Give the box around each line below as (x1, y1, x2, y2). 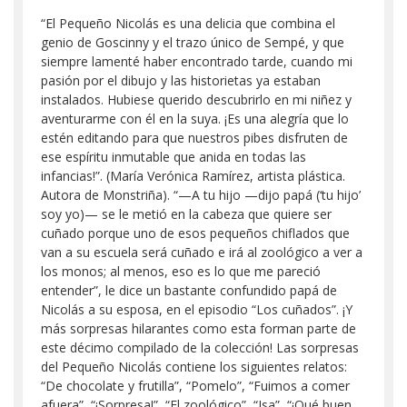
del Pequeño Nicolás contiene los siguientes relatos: (41, 357, 347, 375)
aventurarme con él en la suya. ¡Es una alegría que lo (41, 109, 349, 127)
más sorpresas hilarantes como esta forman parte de (41, 319, 356, 337)
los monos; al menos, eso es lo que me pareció (41, 262, 321, 280)
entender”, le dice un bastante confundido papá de (41, 281, 337, 299)
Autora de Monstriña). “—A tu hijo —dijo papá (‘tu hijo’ (41, 185, 361, 203)
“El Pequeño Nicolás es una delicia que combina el (41, 14, 335, 32)
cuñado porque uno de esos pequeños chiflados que (41, 223, 350, 242)
